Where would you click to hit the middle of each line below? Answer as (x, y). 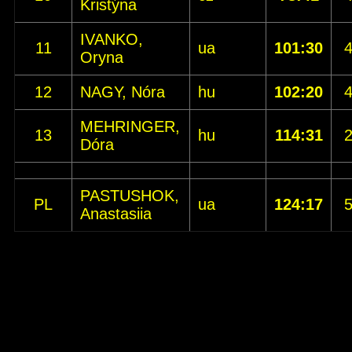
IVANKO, (112, 39)
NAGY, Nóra (123, 92)
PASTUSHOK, (130, 196)
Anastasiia (116, 214)
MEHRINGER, (130, 126)
